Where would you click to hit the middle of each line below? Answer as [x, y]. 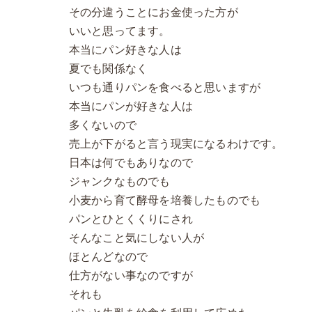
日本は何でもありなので [131, 163]
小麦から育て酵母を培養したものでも [165, 200]
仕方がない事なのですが [131, 275]
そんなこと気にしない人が [136, 238]
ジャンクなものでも [119, 181]
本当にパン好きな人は [125, 50]
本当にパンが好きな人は [131, 106]
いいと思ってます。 [119, 31]
